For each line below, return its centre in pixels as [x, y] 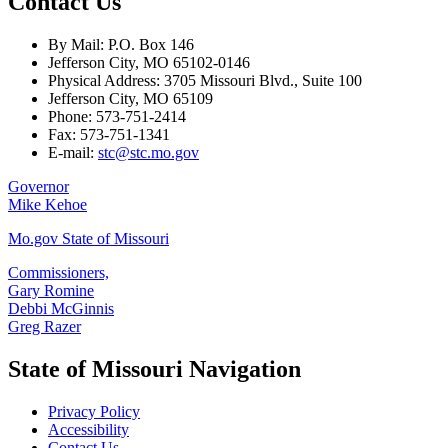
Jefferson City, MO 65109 [130, 99]
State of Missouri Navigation [154, 369]
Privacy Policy [94, 411]
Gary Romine [51, 291]
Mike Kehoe [47, 205]
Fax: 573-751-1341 [109, 135]
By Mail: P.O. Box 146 [121, 45]
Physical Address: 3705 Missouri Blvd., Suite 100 [205, 81]
